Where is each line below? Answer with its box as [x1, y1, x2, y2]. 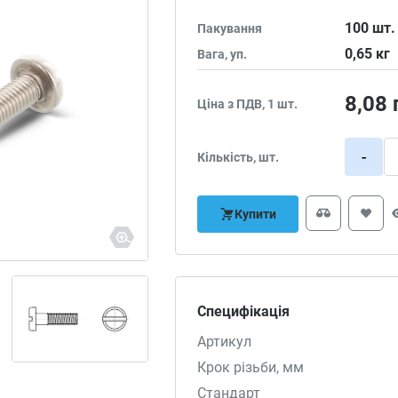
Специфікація [197, 303, 291, 320]
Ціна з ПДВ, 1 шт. [197, 97, 298, 111]
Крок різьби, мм [197, 359, 305, 376]
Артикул [197, 333, 252, 350]
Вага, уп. [197, 46, 248, 61]
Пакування [197, 20, 263, 36]
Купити [235, 207, 277, 221]
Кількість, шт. [197, 149, 280, 164]
